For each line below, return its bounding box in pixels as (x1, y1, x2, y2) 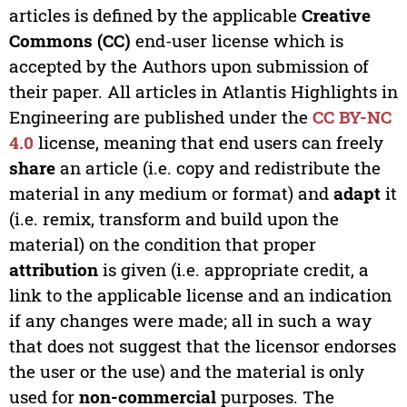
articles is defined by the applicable (8, 4, 302, 27)
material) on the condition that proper (8, 233, 316, 256)
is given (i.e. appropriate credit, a (97, 258, 369, 282)
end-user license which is (130, 29, 343, 53)
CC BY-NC (312, 105, 392, 129)
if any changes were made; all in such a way (8, 309, 372, 333)
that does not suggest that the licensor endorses (8, 334, 396, 358)
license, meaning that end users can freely (33, 131, 383, 154)
